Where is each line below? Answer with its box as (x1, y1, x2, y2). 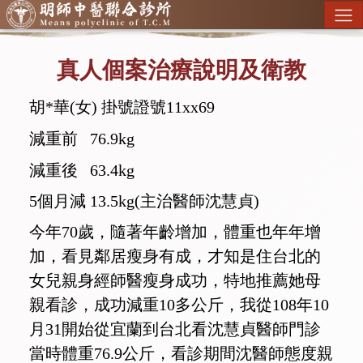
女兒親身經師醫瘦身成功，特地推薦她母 (29, 271, 321, 290)
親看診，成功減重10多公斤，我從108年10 (29, 296, 329, 314)
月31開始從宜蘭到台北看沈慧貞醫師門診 (29, 320, 321, 339)
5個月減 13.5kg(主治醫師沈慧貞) (29, 192, 259, 211)
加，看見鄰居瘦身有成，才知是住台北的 (29, 247, 321, 266)
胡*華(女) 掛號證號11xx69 (29, 98, 215, 117)
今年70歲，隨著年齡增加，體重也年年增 (29, 223, 321, 241)
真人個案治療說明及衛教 (57, 58, 306, 83)
